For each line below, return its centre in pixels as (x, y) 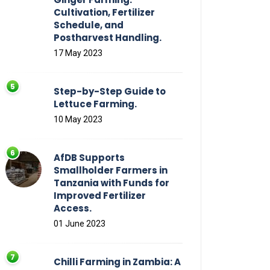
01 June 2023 (80, 224)
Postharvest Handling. (108, 38)
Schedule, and (89, 25)
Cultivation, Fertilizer (104, 13)
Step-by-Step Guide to (110, 92)
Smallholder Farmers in (111, 171)
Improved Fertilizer (100, 196)
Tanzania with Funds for (111, 183)
